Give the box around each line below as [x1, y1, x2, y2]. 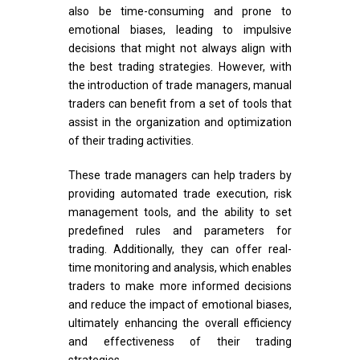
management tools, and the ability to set [68, 205, 292, 219]
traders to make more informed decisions [68, 279, 292, 292]
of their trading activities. [68, 133, 194, 147]
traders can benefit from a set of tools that [68, 96, 292, 110]
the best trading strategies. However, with [68, 59, 292, 73]
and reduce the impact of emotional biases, [68, 297, 292, 311]
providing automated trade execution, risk [68, 186, 292, 200]
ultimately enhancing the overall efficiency [68, 316, 292, 329]
